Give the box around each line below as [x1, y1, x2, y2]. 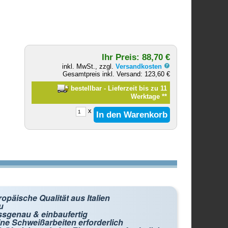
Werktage [130, 93, 162, 100]
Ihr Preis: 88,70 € [102, 52, 170, 62]
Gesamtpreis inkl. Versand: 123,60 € [63, 70, 170, 78]
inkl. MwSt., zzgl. [62, 63, 116, 70]
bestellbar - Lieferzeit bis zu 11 [68, 84, 167, 92]
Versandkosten [116, 63, 164, 70]
